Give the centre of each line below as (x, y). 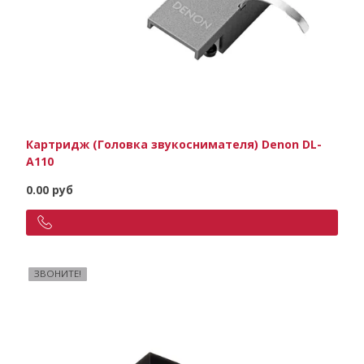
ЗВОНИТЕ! (58, 274)
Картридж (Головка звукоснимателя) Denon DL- (173, 145)
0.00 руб (49, 190)
